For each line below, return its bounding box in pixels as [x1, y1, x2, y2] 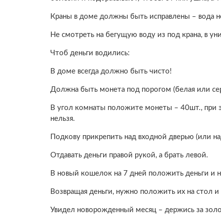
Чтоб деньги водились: [50, 49, 130, 57]
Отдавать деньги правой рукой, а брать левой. [50, 151, 208, 159]
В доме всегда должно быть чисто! [50, 67, 172, 75]
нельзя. [50, 114, 75, 122]
